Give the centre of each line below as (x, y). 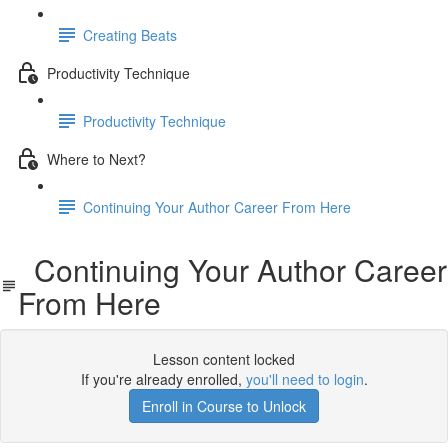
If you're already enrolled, (163, 379)
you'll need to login (304, 379)
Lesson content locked (224, 359)
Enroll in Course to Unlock (224, 406)
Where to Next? (96, 158)
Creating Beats (130, 34)
